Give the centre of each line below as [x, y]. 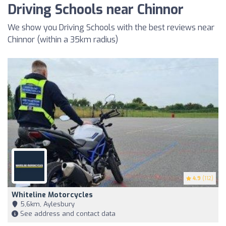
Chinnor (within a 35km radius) [63, 39]
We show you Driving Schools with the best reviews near [111, 27]
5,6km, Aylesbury [46, 204]
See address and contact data [67, 214]
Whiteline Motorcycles [52, 195]
